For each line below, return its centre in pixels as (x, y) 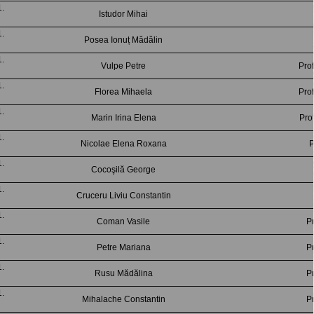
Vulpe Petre (123, 66)
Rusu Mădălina (123, 273)
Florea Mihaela (123, 92)
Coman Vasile (123, 221)
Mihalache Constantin (123, 299)
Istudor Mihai (123, 14)
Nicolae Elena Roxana (123, 144)
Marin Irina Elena (123, 118)
